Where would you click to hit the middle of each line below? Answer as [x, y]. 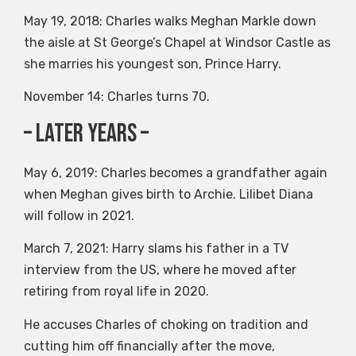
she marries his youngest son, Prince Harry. [153, 64]
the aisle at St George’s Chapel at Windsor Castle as [177, 43]
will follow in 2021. [79, 215]
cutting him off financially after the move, [149, 346]
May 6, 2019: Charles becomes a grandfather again [176, 172]
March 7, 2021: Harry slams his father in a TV [156, 249]
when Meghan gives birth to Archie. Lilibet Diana [168, 194]
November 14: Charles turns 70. [117, 97]
